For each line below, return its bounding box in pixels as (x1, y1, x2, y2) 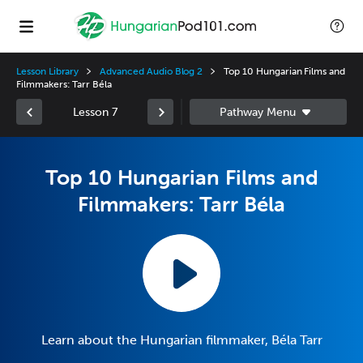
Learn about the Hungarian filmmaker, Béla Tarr (41, 332, 322, 348)
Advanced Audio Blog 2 (100, 66, 203, 77)
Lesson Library (16, 66, 79, 77)
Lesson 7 (72, 105, 117, 119)
